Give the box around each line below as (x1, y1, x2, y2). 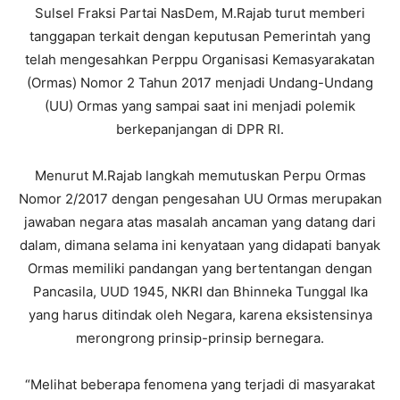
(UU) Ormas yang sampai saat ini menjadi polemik (45, 96, 355, 114)
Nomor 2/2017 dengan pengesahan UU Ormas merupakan (18, 189, 382, 207)
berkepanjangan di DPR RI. (116, 120, 284, 137)
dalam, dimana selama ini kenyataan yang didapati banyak (20, 236, 380, 254)
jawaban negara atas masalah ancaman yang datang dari (24, 212, 376, 230)
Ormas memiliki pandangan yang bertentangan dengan (28, 259, 372, 277)
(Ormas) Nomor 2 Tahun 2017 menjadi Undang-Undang (27, 73, 373, 91)
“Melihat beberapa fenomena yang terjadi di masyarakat (25, 375, 375, 393)
